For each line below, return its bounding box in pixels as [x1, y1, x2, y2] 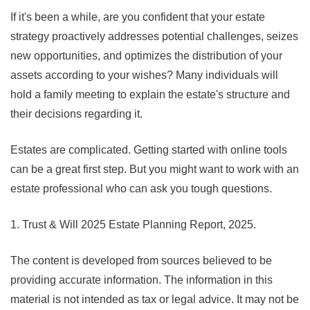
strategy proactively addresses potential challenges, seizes [10, 30, 298, 43]
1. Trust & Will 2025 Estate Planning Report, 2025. [10, 219, 256, 231]
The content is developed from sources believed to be [10, 255, 272, 267]
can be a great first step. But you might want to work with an [10, 163, 299, 176]
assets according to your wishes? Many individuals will [10, 69, 278, 82]
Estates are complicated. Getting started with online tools [10, 144, 287, 156]
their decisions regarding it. [10, 108, 143, 120]
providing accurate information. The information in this [10, 274, 273, 286]
